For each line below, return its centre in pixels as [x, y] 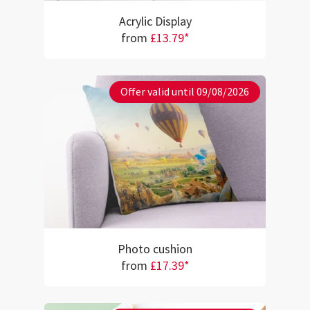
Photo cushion [155, 249]
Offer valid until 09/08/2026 [185, 92]
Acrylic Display [155, 21]
